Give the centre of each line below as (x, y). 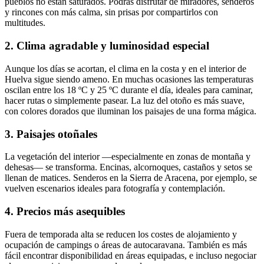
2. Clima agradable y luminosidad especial (107, 46)
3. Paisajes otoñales (51, 134)
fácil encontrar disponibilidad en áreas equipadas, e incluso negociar (131, 255)
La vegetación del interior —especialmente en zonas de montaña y (128, 157)
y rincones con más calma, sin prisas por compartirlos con (111, 12)
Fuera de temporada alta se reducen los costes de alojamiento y (121, 234)
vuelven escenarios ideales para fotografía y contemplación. (115, 189)
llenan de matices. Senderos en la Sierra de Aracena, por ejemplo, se (131, 178)
